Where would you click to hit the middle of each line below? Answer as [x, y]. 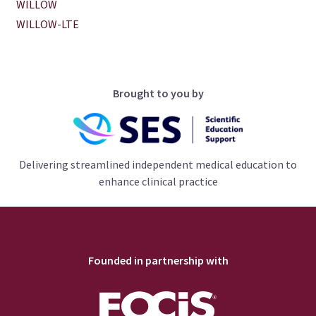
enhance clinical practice [158, 181]
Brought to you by [158, 93]
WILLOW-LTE [48, 24]
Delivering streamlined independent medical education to [158, 164]
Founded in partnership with [158, 260]
